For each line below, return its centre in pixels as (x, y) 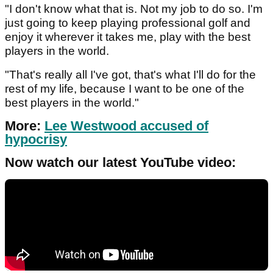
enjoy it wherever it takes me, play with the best (128, 37)
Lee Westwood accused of (126, 126)
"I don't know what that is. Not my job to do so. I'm (134, 9)
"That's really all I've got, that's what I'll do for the (130, 74)
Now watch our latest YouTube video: (120, 162)
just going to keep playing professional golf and (128, 23)
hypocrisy (36, 139)
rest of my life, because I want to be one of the (125, 88)
